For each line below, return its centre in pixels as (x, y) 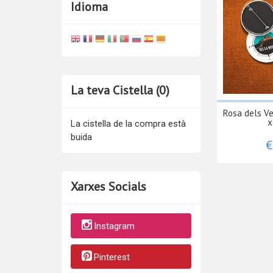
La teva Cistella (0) (120, 90)
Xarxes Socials (108, 187)
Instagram (114, 226)
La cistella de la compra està (128, 124)
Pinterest (112, 257)
